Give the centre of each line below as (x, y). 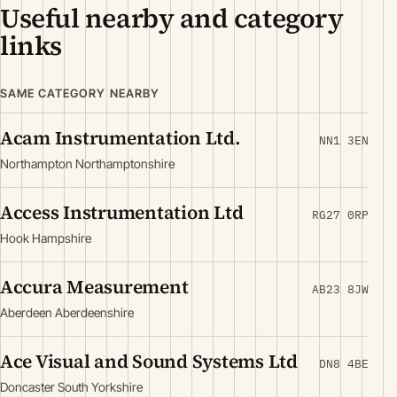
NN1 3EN (344, 141)
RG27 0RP (340, 215)
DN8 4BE (344, 364)
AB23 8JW (340, 290)
